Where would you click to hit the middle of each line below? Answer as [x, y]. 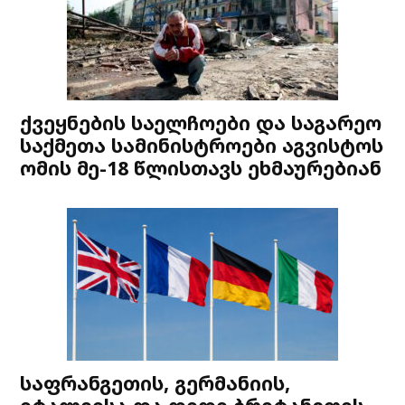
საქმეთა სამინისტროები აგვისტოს [202, 145]
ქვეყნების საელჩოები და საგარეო [201, 122]
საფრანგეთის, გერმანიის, [155, 383]
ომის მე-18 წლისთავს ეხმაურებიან [201, 168]
